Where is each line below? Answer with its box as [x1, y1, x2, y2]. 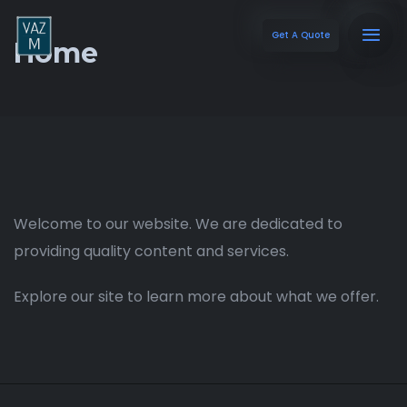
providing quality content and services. [14, 241, 289, 262]
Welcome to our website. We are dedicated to [14, 213, 342, 234]
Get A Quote [272, 28, 330, 42]
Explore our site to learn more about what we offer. [14, 286, 379, 307]
